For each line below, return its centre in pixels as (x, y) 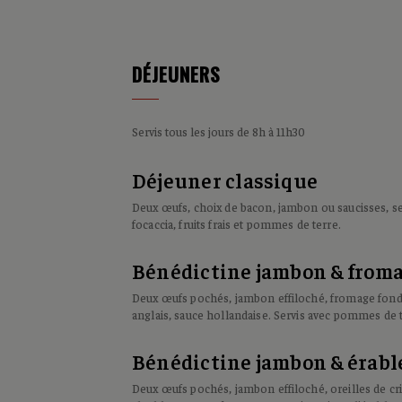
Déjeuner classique (225, 180)
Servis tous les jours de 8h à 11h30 (218, 131)
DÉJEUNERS (176, 74)
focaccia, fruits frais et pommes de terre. (236, 224)
